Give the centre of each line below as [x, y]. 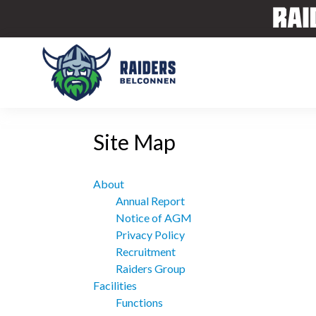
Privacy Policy [150, 235]
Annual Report [150, 201]
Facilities [115, 286]
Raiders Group [151, 269]
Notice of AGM [154, 218]
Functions [139, 303]
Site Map [134, 142]
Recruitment [146, 252]
